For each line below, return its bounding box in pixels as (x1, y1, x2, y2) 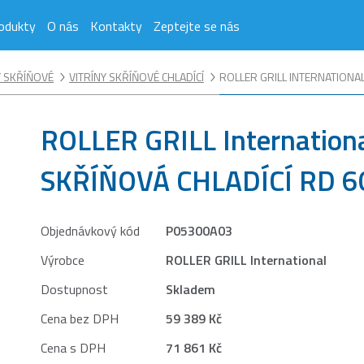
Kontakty (89, 16, 142, 36)
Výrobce (41, 250, 85, 270)
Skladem (166, 279, 216, 299)
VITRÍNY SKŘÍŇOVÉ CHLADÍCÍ (69, 68, 204, 85)
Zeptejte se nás (153, 16, 240, 36)
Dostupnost (41, 279, 109, 299)
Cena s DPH (41, 338, 106, 357)
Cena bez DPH (41, 309, 119, 328)
